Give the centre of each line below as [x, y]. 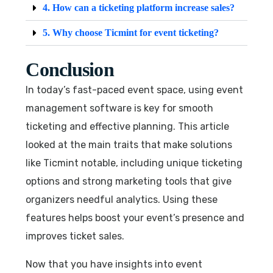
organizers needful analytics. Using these [122, 199]
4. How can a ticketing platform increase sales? [139, 7]
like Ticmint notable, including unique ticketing [134, 163]
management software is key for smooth [120, 108]
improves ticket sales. [75, 236]
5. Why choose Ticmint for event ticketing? [131, 32]
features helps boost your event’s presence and [135, 218]
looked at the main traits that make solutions [129, 144]
